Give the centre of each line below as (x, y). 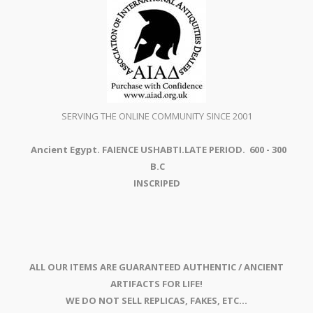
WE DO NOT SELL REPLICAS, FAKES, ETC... (156, 301)
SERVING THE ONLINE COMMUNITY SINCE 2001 (156, 116)
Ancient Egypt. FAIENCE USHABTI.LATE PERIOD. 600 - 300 (158, 150)
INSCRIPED (156, 183)
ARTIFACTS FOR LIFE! (156, 284)
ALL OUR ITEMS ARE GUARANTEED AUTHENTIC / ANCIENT (156, 267)
